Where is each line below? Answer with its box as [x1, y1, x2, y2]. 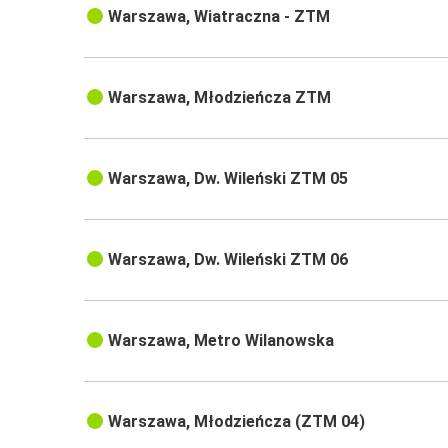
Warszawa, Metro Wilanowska [108, 331, 335, 351]
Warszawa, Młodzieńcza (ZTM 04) [108, 412, 366, 432]
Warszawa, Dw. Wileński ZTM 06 [108, 250, 349, 270]
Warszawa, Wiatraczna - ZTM [108, 7, 331, 27]
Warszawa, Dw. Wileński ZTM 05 [108, 169, 349, 189]
